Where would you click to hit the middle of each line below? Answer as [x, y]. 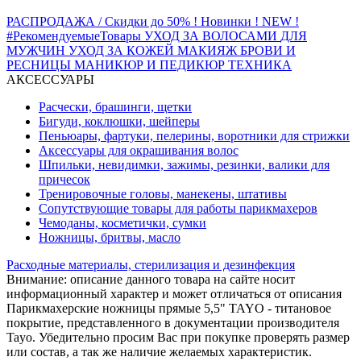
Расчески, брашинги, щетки [115, 107]
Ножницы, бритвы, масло [110, 238]
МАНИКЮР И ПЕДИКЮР [151, 65]
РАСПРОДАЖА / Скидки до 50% [100, 22]
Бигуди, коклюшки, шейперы [119, 122]
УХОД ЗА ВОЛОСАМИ [212, 36]
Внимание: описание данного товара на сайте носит [151, 280]
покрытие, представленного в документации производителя [173, 323]
